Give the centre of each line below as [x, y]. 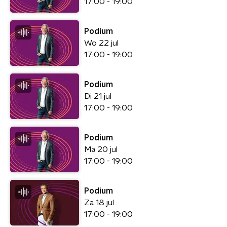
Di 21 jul [98, 96]
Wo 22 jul [101, 43]
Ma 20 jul [101, 149]
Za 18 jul [99, 202]
